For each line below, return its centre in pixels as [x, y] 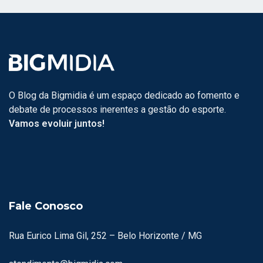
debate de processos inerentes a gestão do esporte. [117, 109]
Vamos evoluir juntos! [57, 123]
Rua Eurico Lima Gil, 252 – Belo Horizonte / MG [105, 235]
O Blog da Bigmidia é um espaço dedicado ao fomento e [124, 95]
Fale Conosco [46, 206]
